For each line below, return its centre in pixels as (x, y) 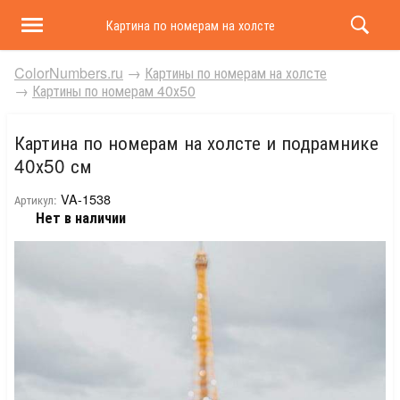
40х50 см (53, 165)
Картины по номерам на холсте (236, 73)
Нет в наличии (81, 217)
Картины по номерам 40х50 (114, 91)
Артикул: (36, 200)
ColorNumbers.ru (69, 73)
